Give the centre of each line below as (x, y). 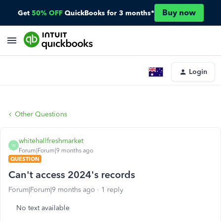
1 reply (112, 190)
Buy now (179, 13)
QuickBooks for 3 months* (109, 13)
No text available (43, 208)
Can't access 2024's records (72, 175)
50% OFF (47, 13)
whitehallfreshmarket (51, 141)
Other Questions (41, 114)
